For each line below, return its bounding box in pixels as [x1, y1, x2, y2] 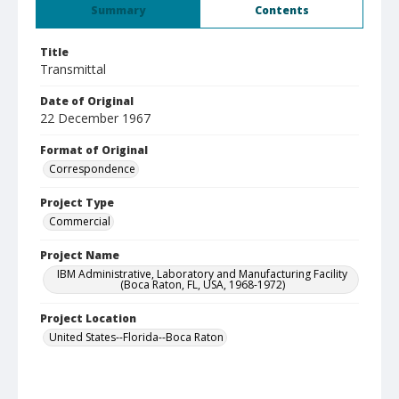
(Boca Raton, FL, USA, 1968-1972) [119, 277, 285, 292]
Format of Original [40, 142, 148, 158]
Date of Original [40, 94, 134, 109]
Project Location [40, 311, 136, 326]
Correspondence [49, 161, 135, 176]
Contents [254, 3, 309, 18]
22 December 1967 [40, 110, 151, 126]
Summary [91, 3, 145, 18]
